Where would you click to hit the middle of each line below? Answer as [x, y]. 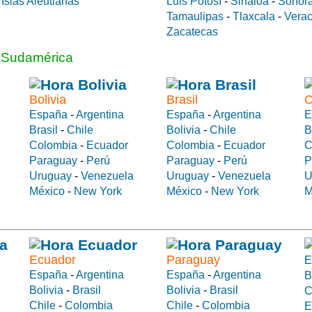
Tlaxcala [254, 16]
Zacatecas [192, 31]
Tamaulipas [195, 16]
